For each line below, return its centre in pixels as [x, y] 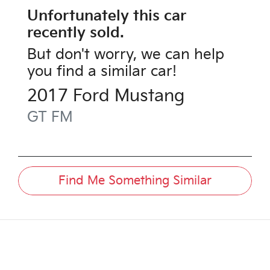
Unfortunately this [96, 16]
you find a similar [89, 72]
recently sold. [76, 33]
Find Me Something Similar [135, 181]
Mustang [149, 96]
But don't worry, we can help [126, 55]
